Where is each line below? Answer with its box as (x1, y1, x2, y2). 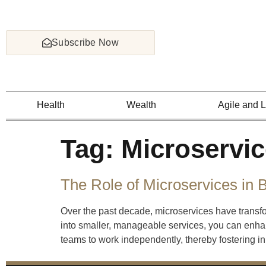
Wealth (126, 100, 157, 110)
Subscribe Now (52, 37, 119, 47)
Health (37, 100, 65, 110)
